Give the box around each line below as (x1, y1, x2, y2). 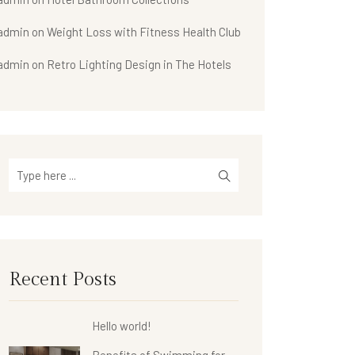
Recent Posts (9, 269, 116, 292)
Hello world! (92, 319, 151, 334)
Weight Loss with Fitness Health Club (47, 25, 241, 40)
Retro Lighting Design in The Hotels (47, 57, 231, 72)
